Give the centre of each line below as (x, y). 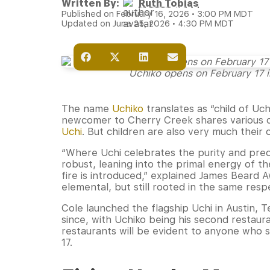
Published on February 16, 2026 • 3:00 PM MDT (157, 14)
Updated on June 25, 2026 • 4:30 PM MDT (148, 24)
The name (87, 109)
